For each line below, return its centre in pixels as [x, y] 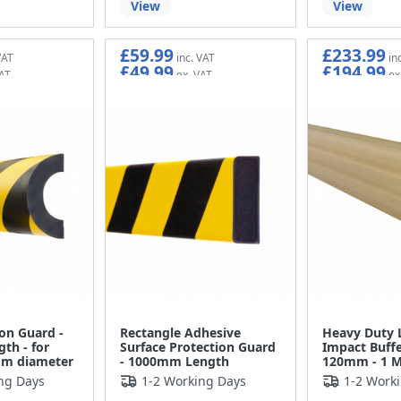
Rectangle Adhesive [181, 332]
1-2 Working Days [194, 380]
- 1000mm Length [175, 361]
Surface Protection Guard [198, 346]
